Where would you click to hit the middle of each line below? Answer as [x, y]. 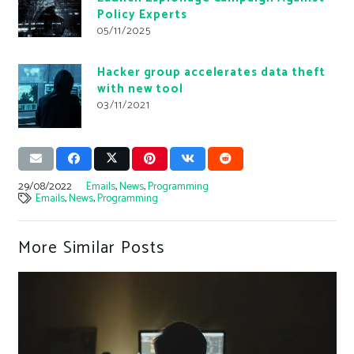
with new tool [140, 89]
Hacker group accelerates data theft [211, 73]
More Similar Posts [91, 248]
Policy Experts [142, 15]
